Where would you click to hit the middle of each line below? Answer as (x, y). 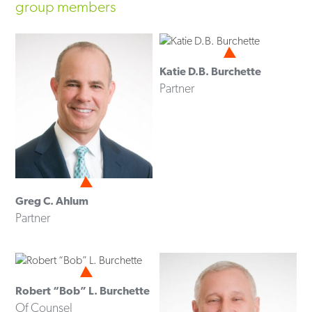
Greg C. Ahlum (52, 201)
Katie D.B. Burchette (210, 71)
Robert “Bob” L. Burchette (83, 290)
